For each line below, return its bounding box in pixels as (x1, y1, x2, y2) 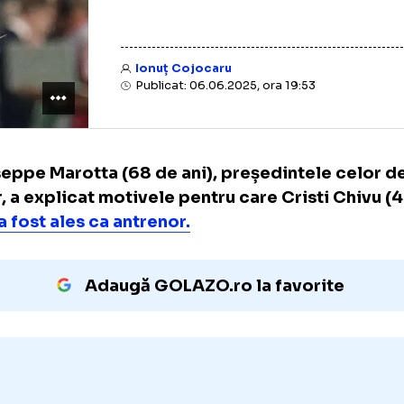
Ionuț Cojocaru (188, 107, 295, 124)
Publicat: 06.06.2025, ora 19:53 (185, 126, 387, 142)
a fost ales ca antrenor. (37, 271, 250, 295)
